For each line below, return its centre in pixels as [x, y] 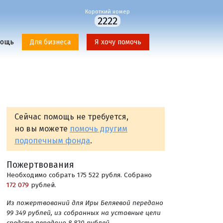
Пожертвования [40, 165]
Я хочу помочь [118, 42]
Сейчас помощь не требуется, [71, 117]
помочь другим [99, 129]
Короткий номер [108, 12]
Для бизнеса [50, 42]
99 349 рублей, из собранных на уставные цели [84, 213]
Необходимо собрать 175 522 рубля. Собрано [79, 175]
